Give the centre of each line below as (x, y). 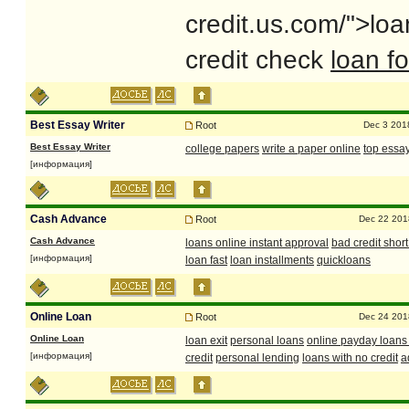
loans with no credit (350, 358)
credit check (258, 59)
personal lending (257, 358)
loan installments (272, 260)
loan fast (206, 260)
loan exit (206, 341)
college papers (222, 149)
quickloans (344, 260)
